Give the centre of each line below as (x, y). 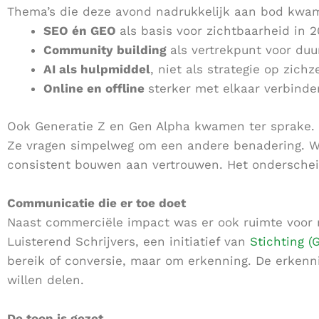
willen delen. (46, 279)
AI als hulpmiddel (97, 69)
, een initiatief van (193, 241)
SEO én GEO (82, 31)
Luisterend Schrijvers (71, 241)
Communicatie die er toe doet (96, 203)
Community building (107, 50)
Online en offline (96, 89)
